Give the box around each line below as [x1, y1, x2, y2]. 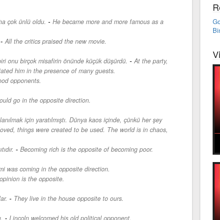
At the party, [134, 56, 168, 65]
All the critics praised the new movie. [4, 36, 107, 46]
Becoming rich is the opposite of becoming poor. [20, 144, 153, 154]
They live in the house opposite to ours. [13, 193, 124, 203]
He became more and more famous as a [52, 17, 164, 26]
